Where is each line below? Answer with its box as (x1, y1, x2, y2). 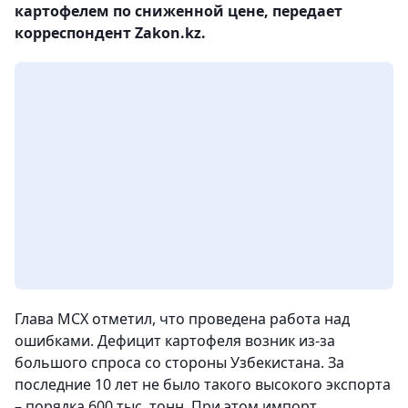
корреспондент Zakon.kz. (15, 23, 206, 43)
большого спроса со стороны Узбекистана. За (15, 352, 344, 372)
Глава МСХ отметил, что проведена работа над (15, 309, 350, 329)
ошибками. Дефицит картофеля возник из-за (15, 331, 335, 351)
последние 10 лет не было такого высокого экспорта (15, 374, 391, 394)
